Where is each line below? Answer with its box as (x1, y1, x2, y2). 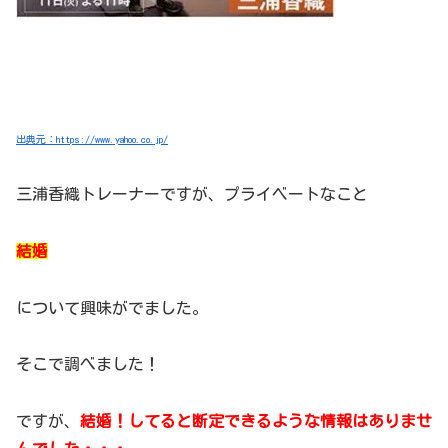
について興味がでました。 (16, 299, 208, 316)
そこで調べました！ (16, 356, 160, 373)
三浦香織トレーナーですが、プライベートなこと (16, 185, 368, 202)
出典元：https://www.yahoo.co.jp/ (16, 134, 168, 145)
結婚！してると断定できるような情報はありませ (80, 413, 432, 430)
